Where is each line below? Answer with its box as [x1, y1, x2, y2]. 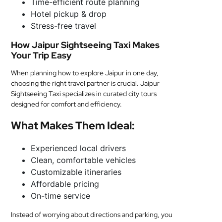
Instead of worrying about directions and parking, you [11, 210, 173, 219]
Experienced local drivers [31, 143, 126, 153]
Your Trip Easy [11, 50, 72, 61]
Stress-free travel [31, 21, 97, 31]
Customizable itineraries [31, 167, 122, 177]
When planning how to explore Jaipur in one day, [11, 68, 159, 77]
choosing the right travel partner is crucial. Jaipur [11, 79, 160, 88]
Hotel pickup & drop [31, 9, 107, 19]
